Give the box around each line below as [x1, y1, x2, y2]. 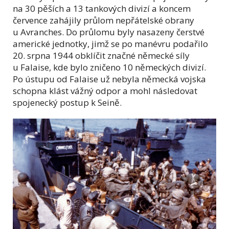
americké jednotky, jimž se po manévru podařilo [13, 38, 208, 50]
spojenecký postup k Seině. [13, 97, 122, 109]
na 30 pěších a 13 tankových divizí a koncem [13, 3, 191, 15]
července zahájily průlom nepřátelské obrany [13, 14, 194, 27]
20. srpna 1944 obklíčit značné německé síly [13, 50, 190, 62]
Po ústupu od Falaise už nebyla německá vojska [13, 73, 206, 85]
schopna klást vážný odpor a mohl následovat [13, 85, 197, 97]
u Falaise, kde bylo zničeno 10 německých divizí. [13, 61, 206, 74]
